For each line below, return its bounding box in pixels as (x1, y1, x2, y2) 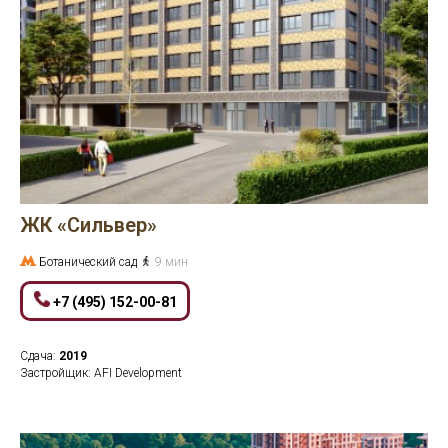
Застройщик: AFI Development (20, 366, 182, 380)
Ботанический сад (39, 255, 140, 269)
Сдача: (20, 349, 59, 363)
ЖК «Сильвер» (20, 213, 157, 237)
